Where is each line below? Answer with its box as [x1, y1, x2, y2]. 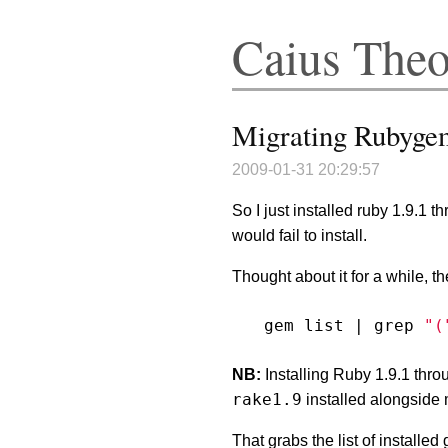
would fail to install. [232, 226, 367, 244]
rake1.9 [232, 389, 302, 409]
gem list [264, 315, 354, 335]
